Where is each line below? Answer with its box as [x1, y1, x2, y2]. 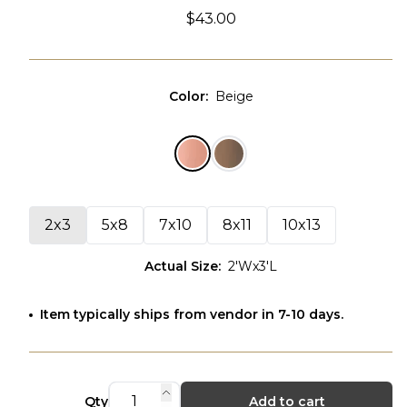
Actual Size [144, 258, 218, 274]
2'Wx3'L [228, 258, 277, 274]
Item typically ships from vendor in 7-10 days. [40, 306, 343, 323]
